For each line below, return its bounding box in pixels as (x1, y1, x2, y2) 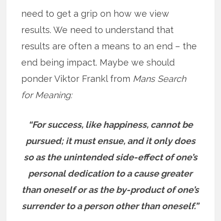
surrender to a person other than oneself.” (22, 200, 199, 211)
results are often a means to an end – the (21, 40, 197, 51)
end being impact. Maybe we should (21, 57, 175, 68)
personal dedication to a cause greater (28, 168, 193, 179)
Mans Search (133, 73, 186, 84)
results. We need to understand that (21, 24, 174, 35)
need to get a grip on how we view (21, 8, 170, 19)
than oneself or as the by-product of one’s (22, 184, 199, 195)
